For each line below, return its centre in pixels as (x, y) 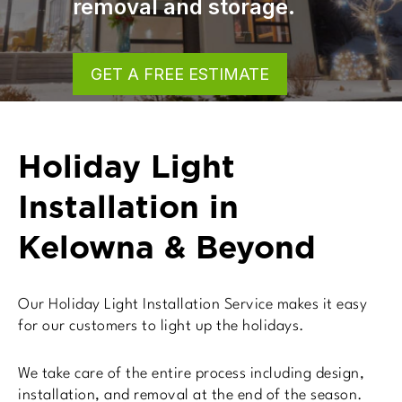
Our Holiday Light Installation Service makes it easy (192, 305)
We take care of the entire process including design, (191, 373)
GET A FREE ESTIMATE (134, 74)
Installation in (128, 206)
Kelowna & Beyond (167, 247)
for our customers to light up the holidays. (162, 326)
